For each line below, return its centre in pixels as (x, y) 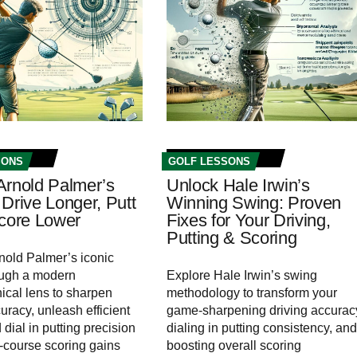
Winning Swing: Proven (254, 203)
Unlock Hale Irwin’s (238, 186)
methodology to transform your (251, 293)
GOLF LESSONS (209, 162)
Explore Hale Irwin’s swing (241, 276)
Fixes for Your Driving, (248, 221)
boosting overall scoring (233, 346)
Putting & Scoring (231, 238)
